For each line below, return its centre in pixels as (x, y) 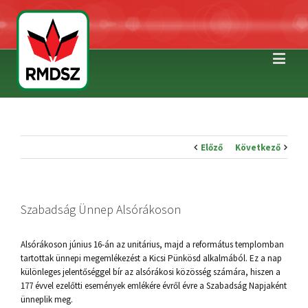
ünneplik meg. (47, 299)
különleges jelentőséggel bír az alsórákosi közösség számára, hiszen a (151, 272)
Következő (258, 147)
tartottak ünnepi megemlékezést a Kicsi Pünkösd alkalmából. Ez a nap (151, 258)
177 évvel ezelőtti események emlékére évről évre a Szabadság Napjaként (154, 286)
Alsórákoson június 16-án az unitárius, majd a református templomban (152, 244)
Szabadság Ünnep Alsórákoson (101, 209)
